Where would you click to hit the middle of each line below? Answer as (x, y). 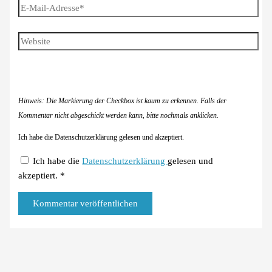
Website (33, 39)
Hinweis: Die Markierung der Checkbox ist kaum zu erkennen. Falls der (123, 101)
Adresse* (36, 35)
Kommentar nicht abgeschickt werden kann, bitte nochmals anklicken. (120, 115)
